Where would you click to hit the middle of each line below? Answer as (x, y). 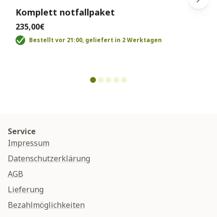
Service (22, 132)
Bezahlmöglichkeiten (46, 205)
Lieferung (26, 190)
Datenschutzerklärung (49, 159)
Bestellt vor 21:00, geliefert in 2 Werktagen (95, 40)
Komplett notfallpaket (65, 12)
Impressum (29, 143)
